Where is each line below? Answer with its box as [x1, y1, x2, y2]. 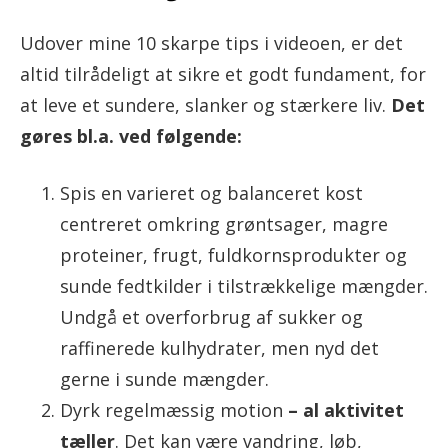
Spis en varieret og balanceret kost [60, 180, 363, 205]
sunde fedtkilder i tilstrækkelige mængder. [60, 273, 428, 298]
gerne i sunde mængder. [60, 366, 269, 391]
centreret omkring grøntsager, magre [60, 211, 388, 236]
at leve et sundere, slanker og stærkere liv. [20, 92, 391, 117]
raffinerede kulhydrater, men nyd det [60, 335, 379, 360]
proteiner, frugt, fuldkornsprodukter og [60, 242, 407, 267]
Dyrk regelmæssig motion [60, 397, 288, 422]
